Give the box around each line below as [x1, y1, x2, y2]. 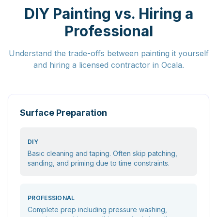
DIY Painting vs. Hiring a [24, 5, 193, 22]
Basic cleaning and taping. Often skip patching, [28, 149, 177, 157]
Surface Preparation [20, 108, 107, 118]
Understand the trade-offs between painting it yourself [8, 48, 209, 58]
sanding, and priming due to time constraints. [28, 159, 170, 167]
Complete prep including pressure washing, [28, 205, 167, 214]
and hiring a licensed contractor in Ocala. [33, 60, 184, 70]
